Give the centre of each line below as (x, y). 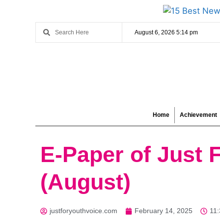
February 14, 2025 (164, 211)
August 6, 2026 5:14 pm (166, 32)
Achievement (198, 115)
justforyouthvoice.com (83, 211)
